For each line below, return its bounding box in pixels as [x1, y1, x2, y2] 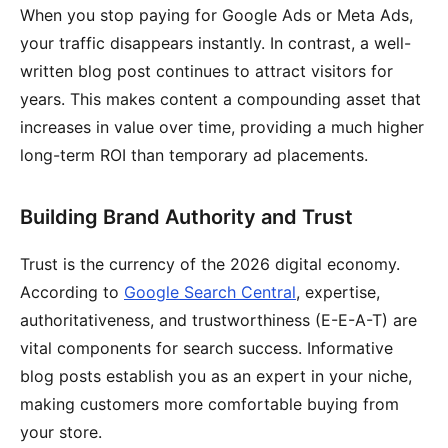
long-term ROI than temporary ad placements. [20, 145, 368, 165]
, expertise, [296, 282, 380, 302]
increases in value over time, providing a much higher [20, 117, 424, 137]
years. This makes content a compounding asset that [20, 89, 421, 109]
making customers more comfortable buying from [20, 394, 399, 414]
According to [20, 282, 124, 302]
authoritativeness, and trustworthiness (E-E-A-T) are [20, 310, 417, 330]
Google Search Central [124, 282, 296, 302]
